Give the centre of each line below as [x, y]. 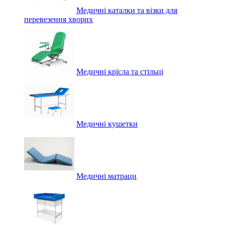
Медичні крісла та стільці [120, 72]
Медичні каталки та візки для [127, 10]
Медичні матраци [106, 176]
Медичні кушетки [107, 124]
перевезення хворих [59, 19]
